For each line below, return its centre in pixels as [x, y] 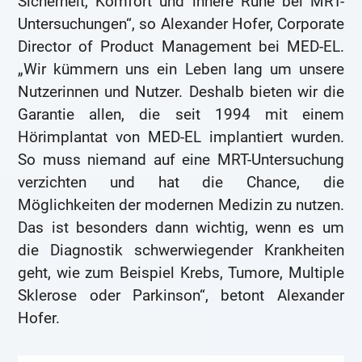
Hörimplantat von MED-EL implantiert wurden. [181, 137]
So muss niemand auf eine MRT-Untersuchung [181, 160]
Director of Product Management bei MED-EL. [181, 47]
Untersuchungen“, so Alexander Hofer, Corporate [181, 24]
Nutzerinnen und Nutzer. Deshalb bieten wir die [181, 92]
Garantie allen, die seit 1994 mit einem [181, 115]
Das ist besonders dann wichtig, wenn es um [181, 228]
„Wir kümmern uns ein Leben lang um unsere [181, 69]
